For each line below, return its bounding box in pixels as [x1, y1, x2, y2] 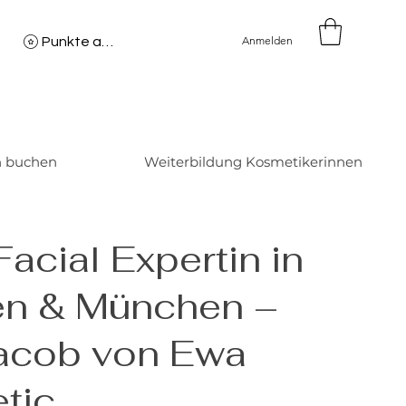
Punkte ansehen [101, 34, 113, 49]
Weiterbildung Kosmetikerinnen [144, 153, 362, 170]
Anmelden [242, 34, 293, 47]
